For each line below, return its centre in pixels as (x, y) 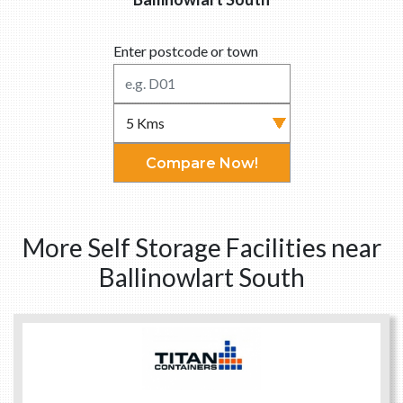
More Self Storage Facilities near (201, 247)
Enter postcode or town (185, 51)
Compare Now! (201, 164)
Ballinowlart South (201, 277)
